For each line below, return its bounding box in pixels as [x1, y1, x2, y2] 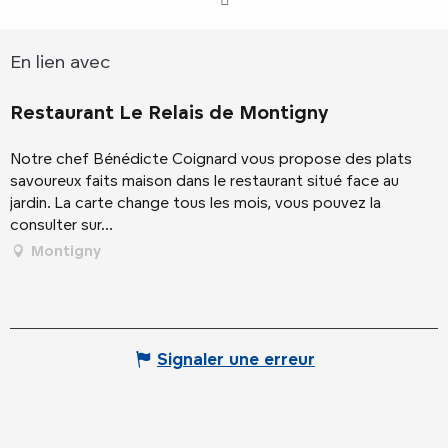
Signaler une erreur [157, 348, 315, 369]
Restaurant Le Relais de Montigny [10, 100, 328, 123]
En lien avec [10, 49, 110, 72]
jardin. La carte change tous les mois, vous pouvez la [10, 192, 381, 212]
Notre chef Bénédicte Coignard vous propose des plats [10, 148, 412, 168]
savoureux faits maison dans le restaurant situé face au [10, 170, 399, 190]
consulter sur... [10, 214, 113, 234]
